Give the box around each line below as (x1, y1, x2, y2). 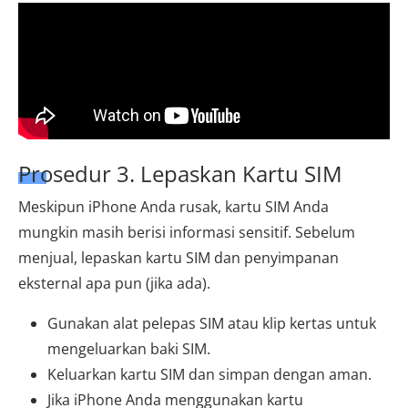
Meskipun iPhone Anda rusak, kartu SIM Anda (18, 196, 329, 217)
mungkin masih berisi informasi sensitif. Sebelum (18, 221, 355, 242)
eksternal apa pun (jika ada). (18, 272, 210, 293)
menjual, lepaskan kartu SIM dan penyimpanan (18, 247, 339, 268)
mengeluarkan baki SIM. (47, 338, 210, 359)
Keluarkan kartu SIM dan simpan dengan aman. (47, 363, 372, 384)
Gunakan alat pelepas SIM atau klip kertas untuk (47, 312, 376, 333)
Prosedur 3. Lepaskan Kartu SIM (18, 158, 342, 189)
